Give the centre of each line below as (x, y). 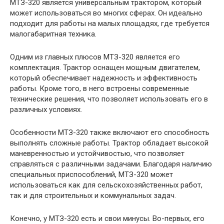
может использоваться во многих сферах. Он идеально (106, 13)
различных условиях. (46, 109)
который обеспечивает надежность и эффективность (104, 78)
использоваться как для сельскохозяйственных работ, (106, 185)
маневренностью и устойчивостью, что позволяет (97, 153)
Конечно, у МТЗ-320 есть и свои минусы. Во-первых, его (107, 218)
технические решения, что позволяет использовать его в (109, 99)
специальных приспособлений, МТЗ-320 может (91, 174)
